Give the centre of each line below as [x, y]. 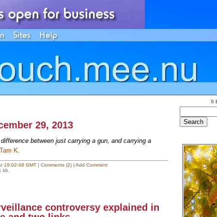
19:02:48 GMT [20, 165]
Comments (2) [56, 165]
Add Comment [91, 165]
